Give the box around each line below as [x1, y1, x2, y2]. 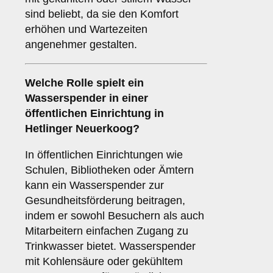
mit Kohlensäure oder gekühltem [25, 255, 183, 268]
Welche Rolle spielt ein [25, 77, 144, 90]
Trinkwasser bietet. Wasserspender [25, 240, 196, 253]
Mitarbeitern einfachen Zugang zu [25, 225, 188, 238]
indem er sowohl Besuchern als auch [25, 210, 204, 222]
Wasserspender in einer [25, 92, 148, 105]
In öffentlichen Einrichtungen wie [25, 149, 183, 161]
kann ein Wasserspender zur [25, 179, 164, 192]
